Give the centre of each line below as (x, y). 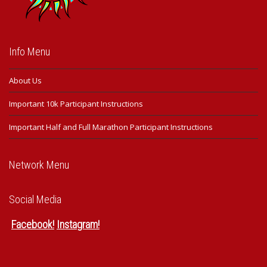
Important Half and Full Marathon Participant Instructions (111, 127)
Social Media (35, 199)
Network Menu (39, 164)
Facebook (32, 224)
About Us (25, 80)
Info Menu (30, 51)
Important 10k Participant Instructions (76, 103)
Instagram (77, 224)
